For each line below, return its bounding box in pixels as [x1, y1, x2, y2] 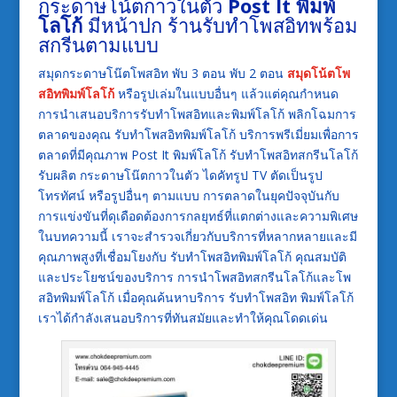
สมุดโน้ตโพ [286, 65, 350, 82]
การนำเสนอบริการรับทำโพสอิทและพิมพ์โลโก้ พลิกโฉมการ [37, 105, 356, 123]
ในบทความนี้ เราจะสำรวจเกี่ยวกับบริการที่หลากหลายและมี [37, 228, 357, 245]
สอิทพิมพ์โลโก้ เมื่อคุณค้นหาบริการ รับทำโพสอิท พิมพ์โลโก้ [37, 289, 354, 307]
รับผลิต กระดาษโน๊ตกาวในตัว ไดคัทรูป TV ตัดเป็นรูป [37, 167, 323, 184]
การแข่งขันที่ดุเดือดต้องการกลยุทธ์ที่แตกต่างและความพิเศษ [37, 207, 358, 225]
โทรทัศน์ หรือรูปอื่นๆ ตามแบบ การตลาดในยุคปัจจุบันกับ [37, 187, 339, 205]
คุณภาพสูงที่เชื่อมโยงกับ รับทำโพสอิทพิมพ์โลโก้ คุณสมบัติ [37, 248, 346, 266]
